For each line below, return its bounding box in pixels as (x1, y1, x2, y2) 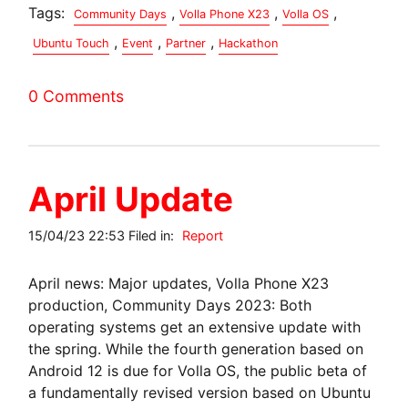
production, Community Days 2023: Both (28, 295, 312, 314)
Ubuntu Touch (33, 36, 110, 50)
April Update (28, 178, 234, 219)
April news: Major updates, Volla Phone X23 (28, 273, 330, 292)
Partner (166, 36, 207, 50)
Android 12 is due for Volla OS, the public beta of (28, 361, 368, 380)
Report (182, 227, 224, 243)
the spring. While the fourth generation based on (28, 339, 364, 358)
